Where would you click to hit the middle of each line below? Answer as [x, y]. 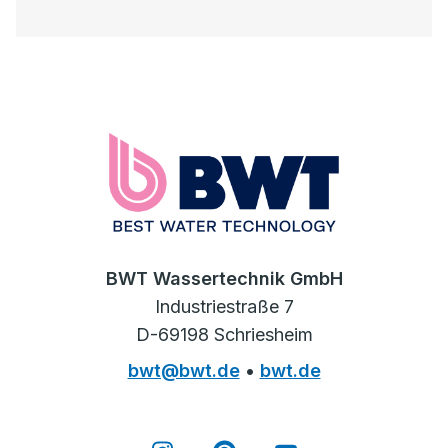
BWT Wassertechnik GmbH [224, 278]
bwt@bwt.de [183, 370]
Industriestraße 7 [224, 306]
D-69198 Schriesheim [224, 334]
